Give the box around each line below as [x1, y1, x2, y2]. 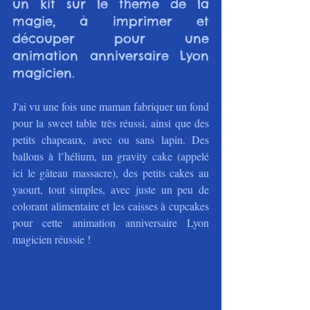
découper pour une [12, 30, 209, 46]
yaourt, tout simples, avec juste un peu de [12, 181, 209, 197]
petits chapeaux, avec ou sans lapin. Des [12, 131, 209, 147]
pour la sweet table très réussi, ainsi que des [12, 115, 209, 130]
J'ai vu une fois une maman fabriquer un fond [12, 98, 209, 113]
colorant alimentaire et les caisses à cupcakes [12, 198, 209, 213]
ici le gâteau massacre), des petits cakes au [12, 165, 209, 180]
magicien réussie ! [12, 231, 91, 246]
